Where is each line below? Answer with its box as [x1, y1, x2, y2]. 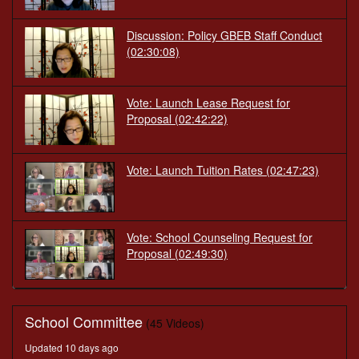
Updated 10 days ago [25, 341, 119, 355]
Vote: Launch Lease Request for [127, 95, 290, 111]
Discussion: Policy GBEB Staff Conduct [127, 27, 322, 44]
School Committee [25, 311, 143, 333]
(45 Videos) [146, 315, 204, 332]
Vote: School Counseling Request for [127, 229, 313, 246]
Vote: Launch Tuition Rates [127, 162, 263, 179]
